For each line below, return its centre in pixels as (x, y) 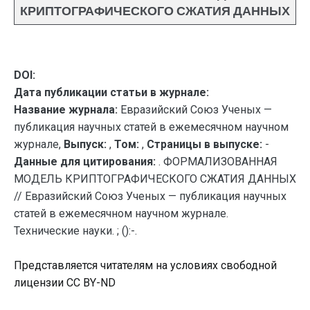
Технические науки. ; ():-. (75, 231)
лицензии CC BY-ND (65, 283)
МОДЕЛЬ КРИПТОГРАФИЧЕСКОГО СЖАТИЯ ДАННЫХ (155, 179)
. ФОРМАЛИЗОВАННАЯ (218, 162)
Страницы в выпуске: (204, 144)
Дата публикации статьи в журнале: (111, 92)
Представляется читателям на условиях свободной (145, 265)
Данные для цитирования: (86, 162)
